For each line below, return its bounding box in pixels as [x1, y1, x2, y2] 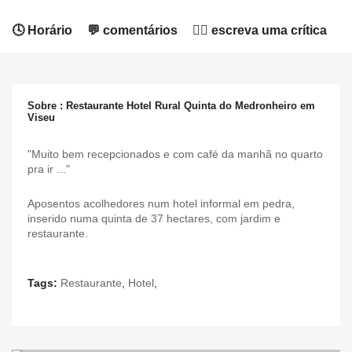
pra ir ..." [27, 163, 70, 175]
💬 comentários [87, 24, 178, 37]
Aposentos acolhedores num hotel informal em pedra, [27, 197, 295, 210]
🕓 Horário [12, 24, 72, 37]
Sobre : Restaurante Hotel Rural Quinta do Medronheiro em [27, 100, 315, 112]
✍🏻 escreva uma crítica [192, 24, 327, 37]
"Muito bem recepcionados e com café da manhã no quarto [27, 148, 323, 160]
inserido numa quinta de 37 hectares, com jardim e [27, 212, 280, 225]
